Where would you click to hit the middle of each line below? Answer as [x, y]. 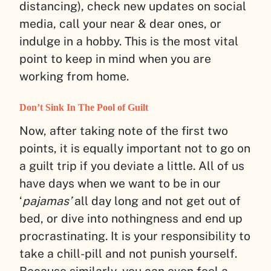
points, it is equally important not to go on [135, 148]
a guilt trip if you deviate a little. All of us [132, 165]
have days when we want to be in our [120, 183]
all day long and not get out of [156, 201]
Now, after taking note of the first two [124, 130]
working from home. [76, 76]
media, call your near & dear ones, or [120, 23]
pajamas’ [47, 201]
